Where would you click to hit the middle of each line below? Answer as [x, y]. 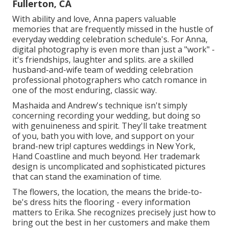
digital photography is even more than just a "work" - [113, 49]
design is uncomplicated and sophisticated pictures [109, 166]
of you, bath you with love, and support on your [103, 136]
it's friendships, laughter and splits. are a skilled [103, 59]
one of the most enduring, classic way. [84, 90]
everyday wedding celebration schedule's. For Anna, [110, 39]
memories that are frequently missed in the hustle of [113, 29]
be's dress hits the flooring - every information [101, 202]
